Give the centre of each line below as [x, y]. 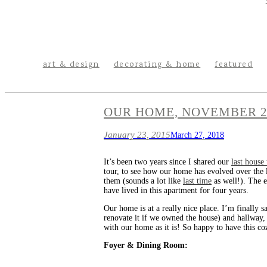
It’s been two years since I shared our [167, 162]
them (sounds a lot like [143, 181]
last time [197, 181]
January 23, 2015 [137, 135]
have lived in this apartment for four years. [176, 191]
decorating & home [157, 65]
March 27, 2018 [197, 135]
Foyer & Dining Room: [146, 246]
